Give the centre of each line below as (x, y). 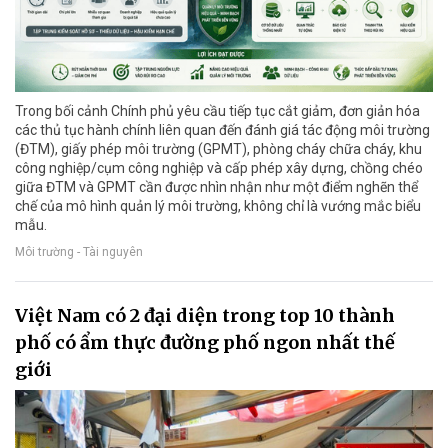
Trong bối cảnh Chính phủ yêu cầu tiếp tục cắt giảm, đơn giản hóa (217, 111)
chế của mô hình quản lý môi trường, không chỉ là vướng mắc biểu (218, 206)
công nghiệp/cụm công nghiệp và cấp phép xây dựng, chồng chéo (219, 168)
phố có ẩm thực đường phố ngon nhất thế (205, 343)
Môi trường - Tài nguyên (79, 252)
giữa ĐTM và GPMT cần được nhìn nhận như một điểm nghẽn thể (216, 187)
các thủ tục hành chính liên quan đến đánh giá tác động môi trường (222, 130)
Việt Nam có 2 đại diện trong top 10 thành (205, 316)
